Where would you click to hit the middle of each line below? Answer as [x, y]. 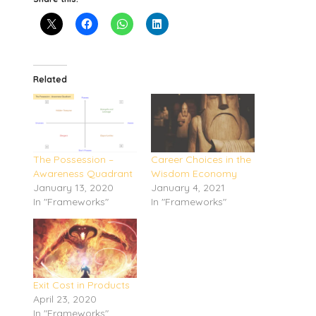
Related [50, 79]
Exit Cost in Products [82, 285]
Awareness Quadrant [83, 174]
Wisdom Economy [194, 174]
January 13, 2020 [74, 188]
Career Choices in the [201, 160]
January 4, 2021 [188, 188]
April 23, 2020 [65, 299]
